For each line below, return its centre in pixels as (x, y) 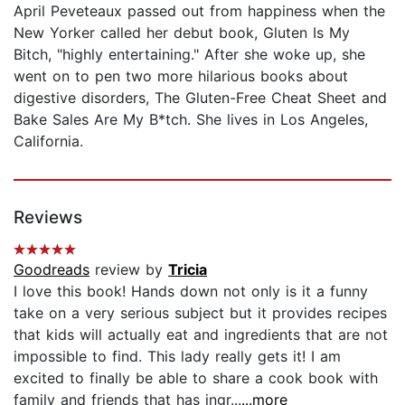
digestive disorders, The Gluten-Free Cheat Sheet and (200, 97)
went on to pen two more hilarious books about (181, 75)
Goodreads (52, 269)
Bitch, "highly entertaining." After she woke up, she (189, 54)
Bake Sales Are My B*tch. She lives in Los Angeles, (191, 119)
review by (129, 269)
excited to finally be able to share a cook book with (196, 377)
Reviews (48, 217)
